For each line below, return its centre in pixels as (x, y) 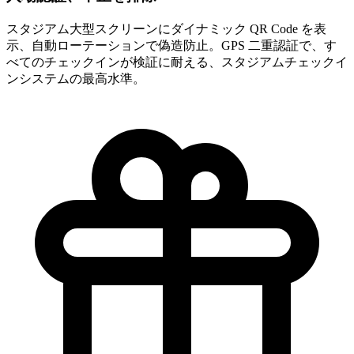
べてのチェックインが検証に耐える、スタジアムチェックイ (177, 62)
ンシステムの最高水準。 (76, 79)
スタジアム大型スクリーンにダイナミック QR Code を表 (166, 29)
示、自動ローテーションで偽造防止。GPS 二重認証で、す (171, 46)
